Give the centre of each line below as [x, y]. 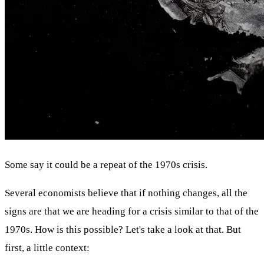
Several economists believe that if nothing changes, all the [126, 193]
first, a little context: [47, 248]
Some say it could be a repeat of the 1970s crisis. [106, 165]
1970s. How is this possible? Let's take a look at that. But [123, 230]
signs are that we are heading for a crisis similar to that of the [132, 212]
